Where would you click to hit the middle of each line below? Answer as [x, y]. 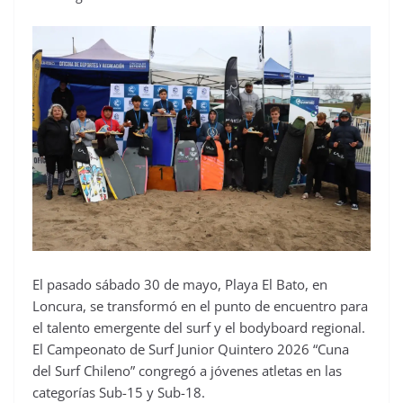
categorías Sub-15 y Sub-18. [119, 392]
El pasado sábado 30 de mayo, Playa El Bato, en [180, 284]
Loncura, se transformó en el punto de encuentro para [200, 305]
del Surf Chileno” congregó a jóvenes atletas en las [187, 370]
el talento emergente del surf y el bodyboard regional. [199, 327]
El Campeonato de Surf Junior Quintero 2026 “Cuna [191, 349]
